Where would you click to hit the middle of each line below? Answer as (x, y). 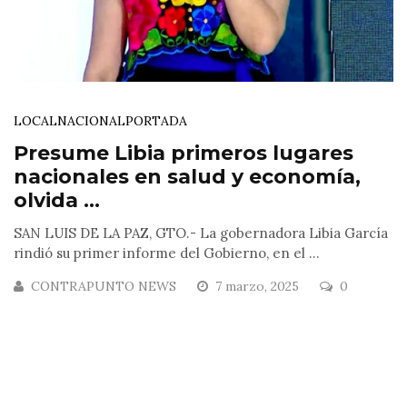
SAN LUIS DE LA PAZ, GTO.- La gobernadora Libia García (201, 233)
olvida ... (57, 200)
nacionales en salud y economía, (187, 176)
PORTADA (156, 120)
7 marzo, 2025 (259, 286)
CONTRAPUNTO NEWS (104, 286)
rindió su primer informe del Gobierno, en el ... (167, 253)
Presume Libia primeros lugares (184, 153)
